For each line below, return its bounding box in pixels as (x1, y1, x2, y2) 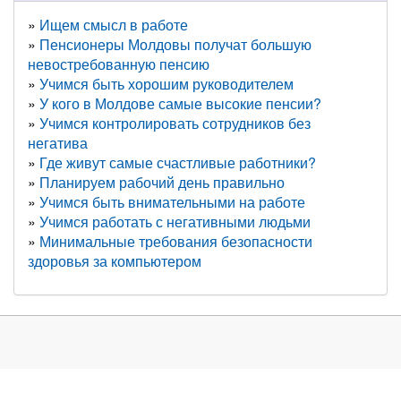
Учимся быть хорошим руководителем (39, 73, 294, 94)
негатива (28, 132, 88, 153)
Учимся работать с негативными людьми (39, 211, 311, 232)
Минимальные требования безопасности (39, 231, 312, 252)
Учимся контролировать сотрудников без (39, 113, 311, 133)
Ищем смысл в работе (39, 14, 188, 35)
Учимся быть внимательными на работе (39, 192, 305, 212)
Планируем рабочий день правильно (39, 172, 285, 192)
